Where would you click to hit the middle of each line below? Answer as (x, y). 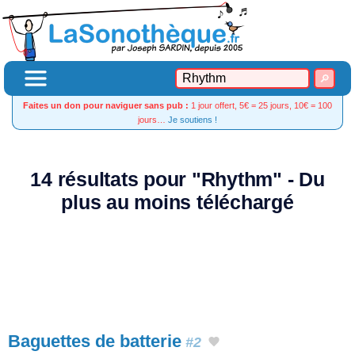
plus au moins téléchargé (177, 202)
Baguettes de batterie (95, 341)
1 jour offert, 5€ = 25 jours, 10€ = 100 (260, 105)
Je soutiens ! (193, 120)
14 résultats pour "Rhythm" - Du (177, 179)
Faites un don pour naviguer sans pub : (106, 105)
